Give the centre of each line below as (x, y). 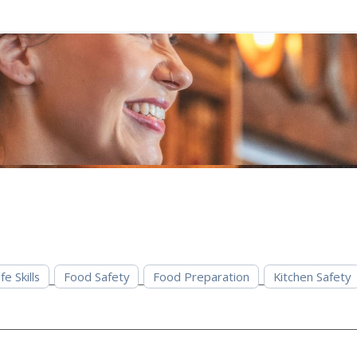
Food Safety (96, 277)
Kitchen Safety (312, 277)
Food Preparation (201, 277)
